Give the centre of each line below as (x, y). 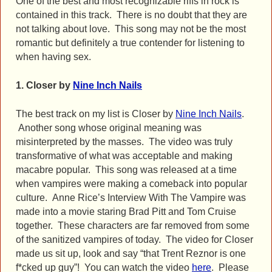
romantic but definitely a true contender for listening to (130, 43)
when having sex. (53, 57)
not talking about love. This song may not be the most (131, 29)
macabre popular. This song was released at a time (126, 170)
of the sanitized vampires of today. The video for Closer (134, 240)
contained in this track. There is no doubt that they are (131, 15)
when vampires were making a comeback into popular (131, 184)
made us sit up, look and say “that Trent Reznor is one (131, 254)
